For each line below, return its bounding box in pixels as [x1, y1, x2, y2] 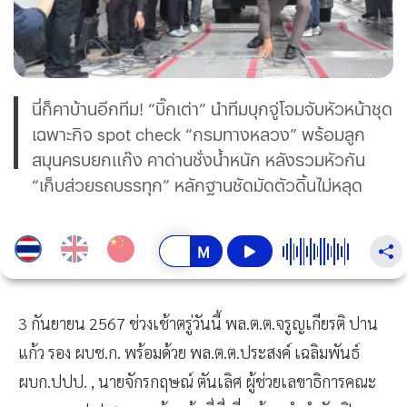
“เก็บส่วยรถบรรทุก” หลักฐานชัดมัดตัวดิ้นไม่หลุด [32, 174, 362, 197]
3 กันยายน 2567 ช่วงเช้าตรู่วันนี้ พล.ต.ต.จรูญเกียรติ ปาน [18, 313, 378, 334]
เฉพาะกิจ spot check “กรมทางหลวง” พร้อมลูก [32, 123, 365, 146]
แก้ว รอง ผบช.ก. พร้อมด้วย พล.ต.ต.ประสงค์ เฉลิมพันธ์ [18, 342, 360, 363]
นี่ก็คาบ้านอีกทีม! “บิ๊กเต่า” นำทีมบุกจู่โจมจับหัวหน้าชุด [32, 97, 392, 121]
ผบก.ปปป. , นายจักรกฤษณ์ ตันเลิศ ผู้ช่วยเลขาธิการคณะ [18, 371, 376, 392]
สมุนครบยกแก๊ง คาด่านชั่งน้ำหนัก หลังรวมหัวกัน [32, 148, 365, 172]
